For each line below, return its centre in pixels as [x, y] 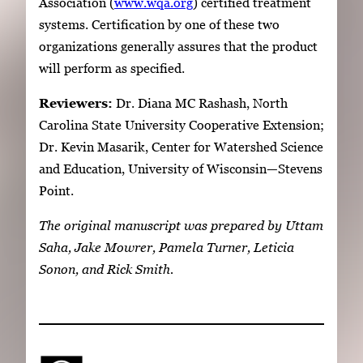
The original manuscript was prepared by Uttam [181, 226]
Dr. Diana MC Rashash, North [200, 102]
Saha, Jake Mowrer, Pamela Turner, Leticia [167, 248]
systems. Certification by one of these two [159, 24]
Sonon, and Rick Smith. [106, 269]
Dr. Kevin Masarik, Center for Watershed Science [181, 146]
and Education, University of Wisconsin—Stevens [181, 168]
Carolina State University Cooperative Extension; [181, 124]
